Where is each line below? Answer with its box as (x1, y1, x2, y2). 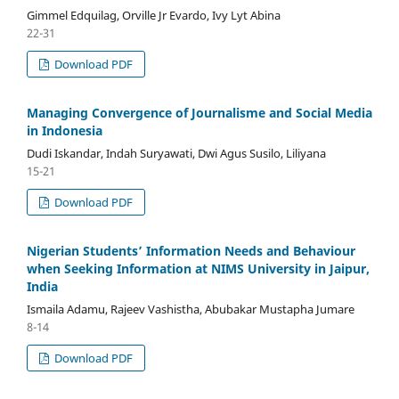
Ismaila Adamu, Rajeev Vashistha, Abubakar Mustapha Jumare (27, 300, 354, 317)
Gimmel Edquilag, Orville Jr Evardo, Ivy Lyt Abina (27, 6, 281, 23)
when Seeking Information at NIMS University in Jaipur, (27, 259, 370, 277)
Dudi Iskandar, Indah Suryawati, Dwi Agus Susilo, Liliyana (27, 144, 326, 161)
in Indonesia (27, 121, 102, 139)
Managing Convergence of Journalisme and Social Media (27, 103, 372, 121)
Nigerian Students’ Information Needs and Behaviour (27, 241, 355, 259)
